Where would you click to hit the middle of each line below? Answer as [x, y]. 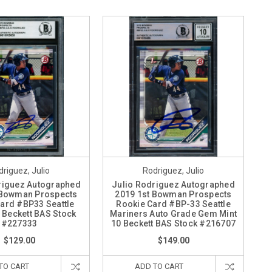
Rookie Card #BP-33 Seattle [173, 204]
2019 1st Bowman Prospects [173, 194]
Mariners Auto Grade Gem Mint [173, 214]
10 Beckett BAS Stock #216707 [173, 223]
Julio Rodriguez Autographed [173, 185]
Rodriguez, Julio [173, 171]
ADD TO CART [159, 266]
